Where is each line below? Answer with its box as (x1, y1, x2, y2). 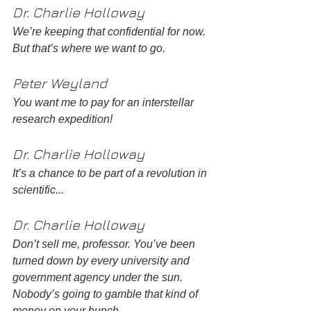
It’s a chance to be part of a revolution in (12, 167, 210, 179)
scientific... (12, 183, 67, 196)
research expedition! (12, 112, 115, 125)
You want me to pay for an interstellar (12, 96, 196, 108)
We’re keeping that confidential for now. (12, 25, 208, 37)
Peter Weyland (12, 74, 107, 91)
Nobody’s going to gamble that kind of (12, 287, 201, 300)
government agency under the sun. (12, 271, 185, 283)
